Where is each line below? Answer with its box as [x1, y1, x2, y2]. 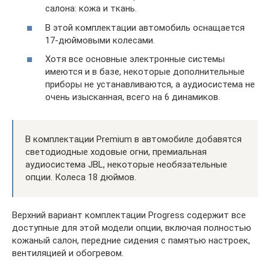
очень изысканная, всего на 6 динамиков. [45, 92, 220, 103]
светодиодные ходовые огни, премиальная [25, 146, 207, 158]
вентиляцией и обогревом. [12, 248, 124, 259]
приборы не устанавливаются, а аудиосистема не [45, 79, 255, 90]
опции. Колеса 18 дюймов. [25, 172, 136, 183]
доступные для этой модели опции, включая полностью [12, 222, 251, 234]
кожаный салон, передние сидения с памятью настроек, [12, 235, 250, 246]
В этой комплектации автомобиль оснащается [45, 22, 245, 33]
